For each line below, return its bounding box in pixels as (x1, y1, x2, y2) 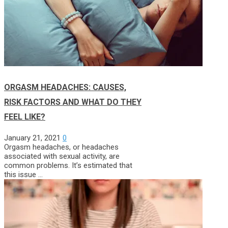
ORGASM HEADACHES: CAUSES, (4, 82, 126, 93)
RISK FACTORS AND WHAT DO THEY (4, 97, 141, 107)
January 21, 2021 (4, 133, 61, 143)
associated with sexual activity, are (4, 152, 120, 161)
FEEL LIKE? (4, 112, 45, 122)
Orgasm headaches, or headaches (4, 142, 119, 152)
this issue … (4, 170, 43, 180)
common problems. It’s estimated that (4, 161, 132, 170)
